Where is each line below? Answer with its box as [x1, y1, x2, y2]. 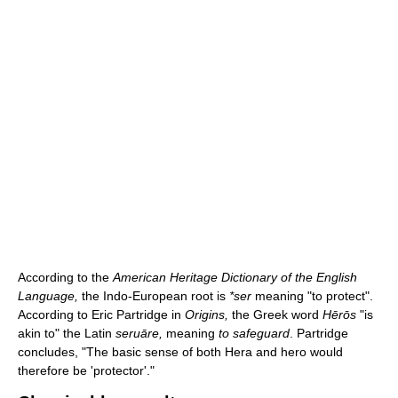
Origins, [185, 306, 228, 322]
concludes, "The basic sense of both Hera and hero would [18, 344, 343, 359]
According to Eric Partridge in [18, 306, 185, 322]
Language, [18, 288, 78, 303]
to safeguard [219, 325, 290, 340]
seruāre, [115, 325, 163, 340]
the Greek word [228, 306, 322, 322]
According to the [18, 269, 113, 284]
